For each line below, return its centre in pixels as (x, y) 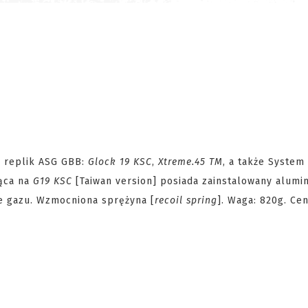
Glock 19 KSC (120, 162)
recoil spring (186, 200)
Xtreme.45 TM (190, 162)
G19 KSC (53, 181)
